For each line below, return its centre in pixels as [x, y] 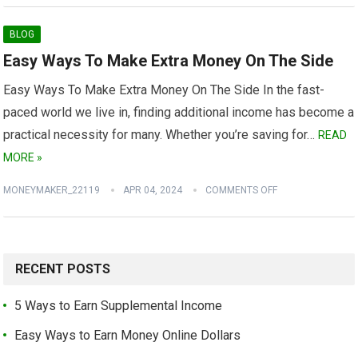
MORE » [23, 157]
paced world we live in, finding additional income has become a [179, 112]
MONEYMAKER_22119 [52, 190]
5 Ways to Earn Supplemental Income [119, 306]
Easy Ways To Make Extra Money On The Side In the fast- [164, 90]
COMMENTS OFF [242, 190]
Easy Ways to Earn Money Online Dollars [128, 335]
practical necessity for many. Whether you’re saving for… [161, 135]
